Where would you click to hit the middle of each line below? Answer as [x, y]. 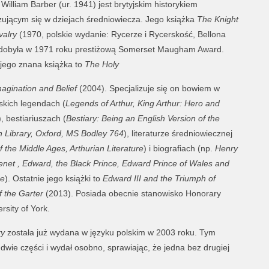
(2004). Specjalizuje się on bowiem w [148, 88]
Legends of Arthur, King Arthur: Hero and [142, 103]
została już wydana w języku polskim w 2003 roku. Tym [110, 232]
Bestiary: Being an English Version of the [143, 118]
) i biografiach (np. [179, 148]
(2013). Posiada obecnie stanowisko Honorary [132, 193]
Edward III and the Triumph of [159, 178]
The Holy [101, 64]
